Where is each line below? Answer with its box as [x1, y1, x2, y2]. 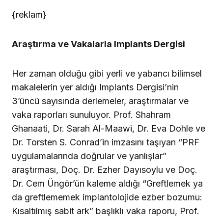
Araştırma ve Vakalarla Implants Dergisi [12, 39, 185, 50]
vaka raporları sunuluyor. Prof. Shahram [12, 110, 171, 120]
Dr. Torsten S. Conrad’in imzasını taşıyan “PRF [12, 137, 199, 148]
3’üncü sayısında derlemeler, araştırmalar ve [12, 96, 189, 107]
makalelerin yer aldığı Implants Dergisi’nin [12, 82, 179, 93]
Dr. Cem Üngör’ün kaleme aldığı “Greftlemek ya [12, 178, 203, 189]
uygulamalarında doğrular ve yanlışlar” [12, 151, 166, 162]
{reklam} [12, 9, 47, 20]
